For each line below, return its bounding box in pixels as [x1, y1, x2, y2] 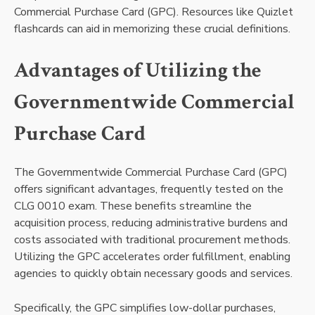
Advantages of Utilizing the [14, 56, 262, 84]
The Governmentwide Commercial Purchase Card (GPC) [14, 165, 288, 181]
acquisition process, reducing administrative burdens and [14, 215, 288, 231]
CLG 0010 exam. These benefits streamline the [14, 198, 252, 214]
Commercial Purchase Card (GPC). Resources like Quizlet [14, 4, 293, 20]
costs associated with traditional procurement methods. [14, 232, 290, 248]
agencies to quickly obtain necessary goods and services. [14, 266, 292, 282]
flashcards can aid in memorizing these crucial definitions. [14, 20, 290, 37]
